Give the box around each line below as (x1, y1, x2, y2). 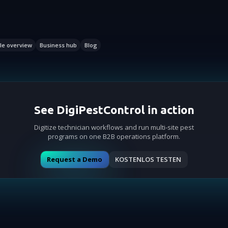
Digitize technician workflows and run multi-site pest (34, 122, 194, 132)
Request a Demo (47, 155, 102, 164)
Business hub (39, 41, 77, 49)
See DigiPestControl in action (34, 103, 194, 116)
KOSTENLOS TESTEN (115, 155, 181, 164)
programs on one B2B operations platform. (48, 131, 180, 141)
